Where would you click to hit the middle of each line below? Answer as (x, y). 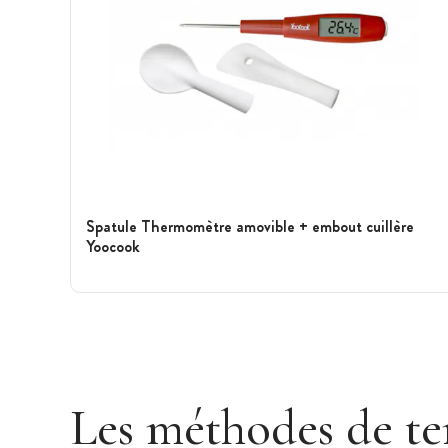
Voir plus (109, 284)
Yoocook (113, 246)
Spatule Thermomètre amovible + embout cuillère (250, 226)
